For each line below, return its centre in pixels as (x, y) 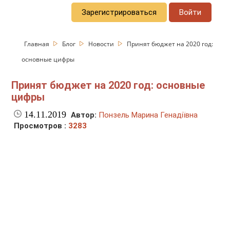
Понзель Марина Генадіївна (148, 115)
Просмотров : (41, 126)
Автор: (84, 115)
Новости (102, 44)
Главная (38, 44)
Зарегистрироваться (119, 12)
